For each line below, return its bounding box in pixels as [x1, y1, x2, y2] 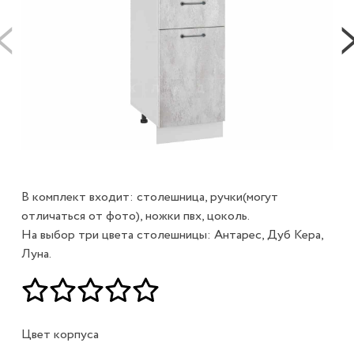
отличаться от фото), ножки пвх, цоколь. [21, 206, 250, 225]
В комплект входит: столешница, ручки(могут [21, 187, 278, 206]
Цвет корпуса [21, 325, 99, 344]
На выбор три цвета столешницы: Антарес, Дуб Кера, [21, 225, 323, 244]
